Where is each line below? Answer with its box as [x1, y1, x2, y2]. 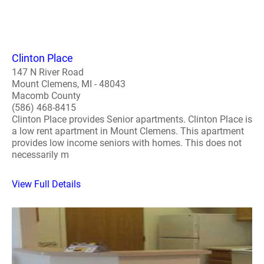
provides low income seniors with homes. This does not [12, 137, 242, 148]
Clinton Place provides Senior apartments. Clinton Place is [12, 113, 252, 125]
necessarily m [12, 148, 69, 160]
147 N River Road [12, 66, 84, 78]
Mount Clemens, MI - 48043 [12, 78, 126, 90]
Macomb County [12, 90, 81, 101]
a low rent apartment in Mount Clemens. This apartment [12, 125, 244, 137]
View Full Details [12, 178, 81, 190]
